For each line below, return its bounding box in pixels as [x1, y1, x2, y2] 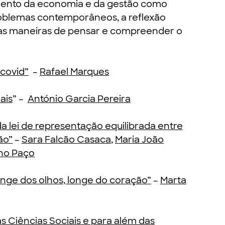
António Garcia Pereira [28, 93, 131, 105]
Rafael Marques [40, 66, 109, 78]
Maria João [115, 134, 164, 146]
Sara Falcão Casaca [22, 134, 111, 146]
